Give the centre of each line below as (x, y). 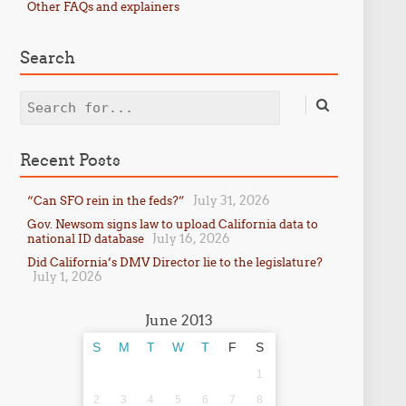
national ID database (85, 238)
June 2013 (179, 320)
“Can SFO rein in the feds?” (106, 200)
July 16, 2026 (191, 238)
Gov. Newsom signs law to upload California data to (172, 224)
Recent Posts (70, 160)
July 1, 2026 (67, 276)
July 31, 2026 (231, 200)
